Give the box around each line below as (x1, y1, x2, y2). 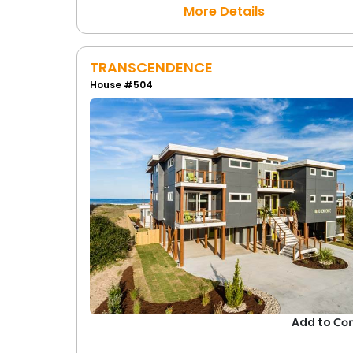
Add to (292, 314, 334, 331)
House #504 (89, 78, 153, 91)
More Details (184, 2, 266, 20)
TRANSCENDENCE (89, 58, 213, 77)
